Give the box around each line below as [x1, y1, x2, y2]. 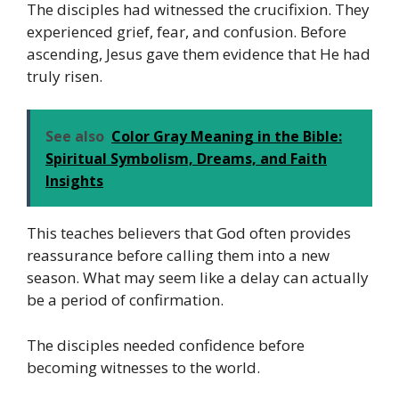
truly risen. [27, 65, 102, 86]
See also [45, 126, 104, 147]
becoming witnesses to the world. [27, 356, 260, 378]
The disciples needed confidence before [27, 334, 305, 355]
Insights [45, 171, 103, 191]
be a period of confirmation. [27, 289, 224, 311]
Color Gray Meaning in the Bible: [111, 126, 342, 147]
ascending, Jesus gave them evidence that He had [27, 43, 370, 64]
